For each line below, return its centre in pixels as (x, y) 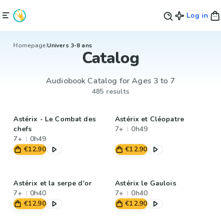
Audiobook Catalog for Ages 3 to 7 (110, 81)
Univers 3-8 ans (69, 45)
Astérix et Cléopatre (150, 119)
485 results (110, 92)
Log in (197, 15)
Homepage (30, 45)
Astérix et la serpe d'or (53, 183)
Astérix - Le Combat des (55, 119)
